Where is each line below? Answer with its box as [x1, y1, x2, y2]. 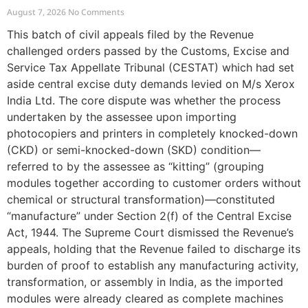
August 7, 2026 [7, 5, 68, 18]
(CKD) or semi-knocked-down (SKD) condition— [7, 142, 261, 157]
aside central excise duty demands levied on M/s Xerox [7, 76, 295, 91]
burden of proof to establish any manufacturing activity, [7, 258, 298, 272]
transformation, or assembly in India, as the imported [7, 274, 283, 289]
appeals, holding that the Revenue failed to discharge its [7, 241, 300, 256]
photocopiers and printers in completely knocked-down [7, 126, 298, 140]
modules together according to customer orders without [7, 175, 301, 190]
